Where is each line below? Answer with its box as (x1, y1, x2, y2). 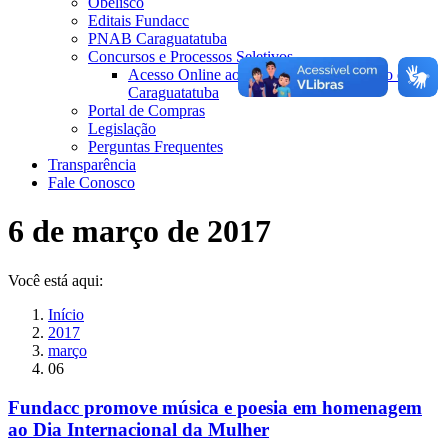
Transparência (48, 156, 136, 173)
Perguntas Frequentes (88, 138, 223, 155)
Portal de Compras (88, 102, 205, 119)
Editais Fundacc (88, 12, 189, 29)
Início (48, 305, 84, 323)
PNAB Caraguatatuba (88, 30, 227, 47)
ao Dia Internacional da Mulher (8, 418, 269, 440)
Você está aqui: (8, 271, 103, 289)
